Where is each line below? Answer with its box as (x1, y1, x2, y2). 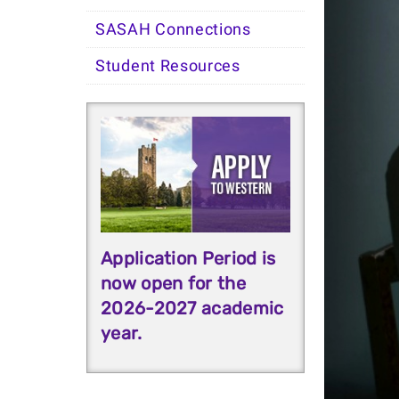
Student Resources (95, 57, 240, 75)
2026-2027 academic (101, 297, 284, 320)
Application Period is (101, 248, 276, 270)
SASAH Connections (95, 20, 251, 38)
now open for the (101, 273, 246, 295)
